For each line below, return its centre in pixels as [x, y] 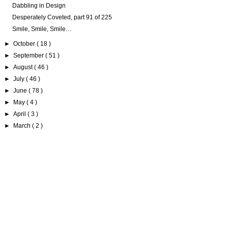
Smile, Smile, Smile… [42, 29]
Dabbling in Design [39, 6]
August [24, 67]
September [30, 56]
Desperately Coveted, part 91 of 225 [62, 18]
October [25, 44]
